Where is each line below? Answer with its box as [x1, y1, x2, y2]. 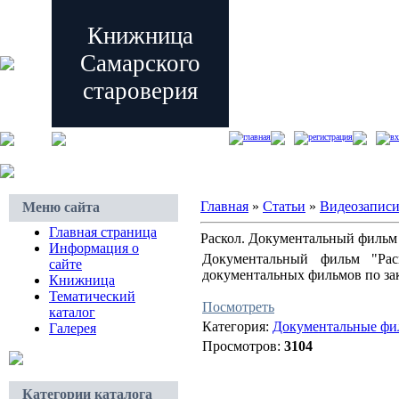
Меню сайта [22, 199, 100, 215]
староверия [83, 77, 198, 104]
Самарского [80, 50, 200, 77]
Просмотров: [202, 338, 284, 354]
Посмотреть [202, 299, 274, 314]
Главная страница [49, 224, 157, 240]
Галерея [49, 321, 96, 336]
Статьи [263, 199, 305, 214]
